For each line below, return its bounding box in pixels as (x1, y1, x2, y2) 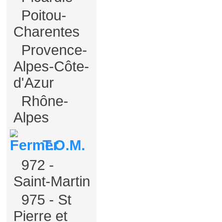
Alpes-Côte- (13, 58, 89, 74)
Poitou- (21, 7, 66, 23)
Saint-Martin (13, 173, 90, 189)
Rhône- (21, 93, 68, 109)
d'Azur (13, 75, 54, 91)
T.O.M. (39, 137, 85, 153)
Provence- (21, 42, 87, 58)
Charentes (13, 24, 80, 40)
